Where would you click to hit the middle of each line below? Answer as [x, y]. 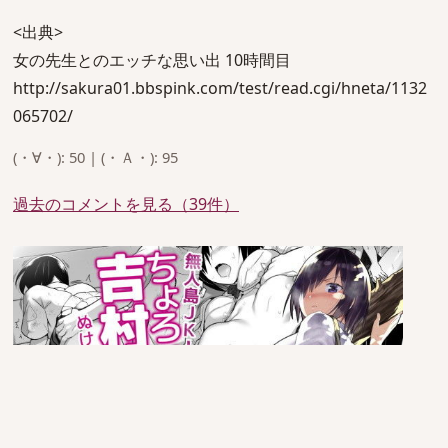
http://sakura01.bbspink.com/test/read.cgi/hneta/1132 [220, 88]
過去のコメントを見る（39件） [126, 203]
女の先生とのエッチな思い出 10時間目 [152, 60]
